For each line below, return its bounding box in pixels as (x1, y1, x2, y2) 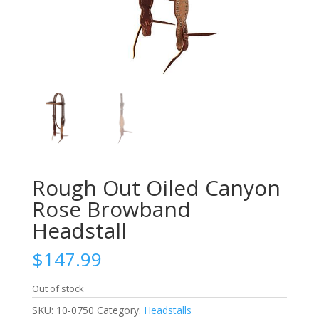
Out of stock (31, 281, 84, 295)
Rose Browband (31, 194, 191, 224)
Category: (96, 303, 144, 317)
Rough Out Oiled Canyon (31, 172, 281, 202)
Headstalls (143, 303, 192, 317)
